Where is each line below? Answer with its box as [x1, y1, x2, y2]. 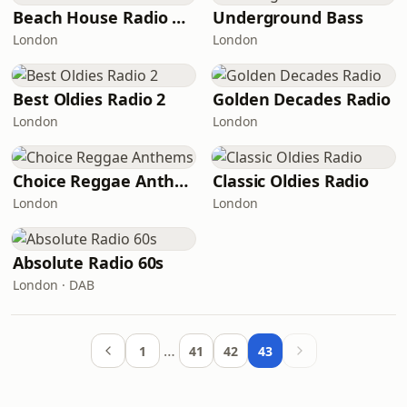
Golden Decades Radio [213, 88, 392, 110]
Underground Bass [213, 6, 363, 28]
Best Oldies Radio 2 [13, 88, 166, 110]
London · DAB [13, 276, 94, 293]
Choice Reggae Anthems [174, 170, 189, 192]
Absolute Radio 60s [13, 252, 164, 273]
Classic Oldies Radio [213, 170, 370, 192]
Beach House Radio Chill [172, 6, 186, 28]
